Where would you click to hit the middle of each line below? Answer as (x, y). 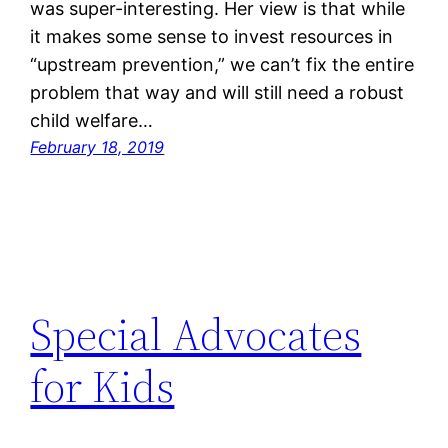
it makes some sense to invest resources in (212, 37)
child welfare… (92, 121)
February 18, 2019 (97, 147)
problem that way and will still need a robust (217, 93)
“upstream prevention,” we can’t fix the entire (222, 65)
